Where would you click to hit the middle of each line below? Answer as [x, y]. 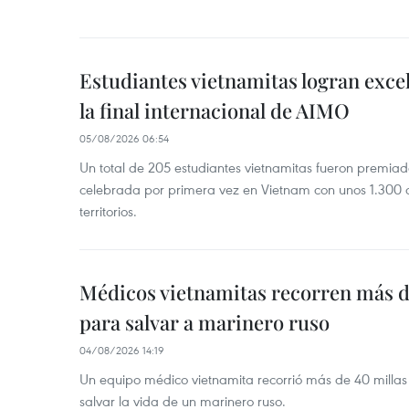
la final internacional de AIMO [215, 110]
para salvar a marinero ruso [204, 322]
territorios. [108, 211]
